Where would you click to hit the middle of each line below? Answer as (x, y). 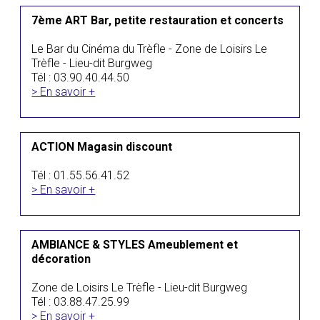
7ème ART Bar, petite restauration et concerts (158, 20)
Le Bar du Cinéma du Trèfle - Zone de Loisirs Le (150, 49)
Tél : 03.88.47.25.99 (81, 302)
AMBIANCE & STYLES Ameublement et (135, 245)
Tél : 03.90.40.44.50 (81, 77)
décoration (61, 259)
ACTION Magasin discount (102, 147)
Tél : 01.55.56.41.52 (81, 175)
